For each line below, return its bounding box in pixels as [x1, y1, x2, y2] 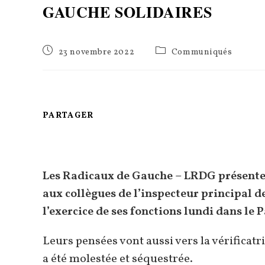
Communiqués [171, 46, 232, 58]
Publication [42, 44, 90, 56]
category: [155, 55, 193, 67]
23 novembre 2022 [58, 46, 135, 58]
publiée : [42, 55, 78, 67]
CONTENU [93, 156, 140, 168]
